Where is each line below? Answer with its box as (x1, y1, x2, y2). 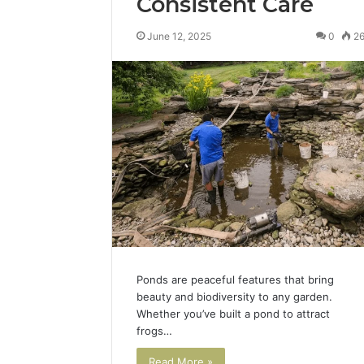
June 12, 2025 (147, 30, 211, 42)
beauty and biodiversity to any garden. (136, 290, 332, 304)
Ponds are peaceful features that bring (136, 273, 334, 287)
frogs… (136, 324, 172, 338)
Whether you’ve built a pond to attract (136, 307, 330, 321)
